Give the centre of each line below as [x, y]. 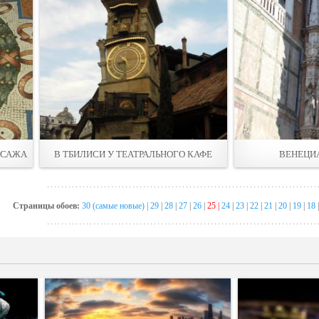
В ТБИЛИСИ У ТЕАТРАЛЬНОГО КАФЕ [134, 154]
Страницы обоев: [47, 206]
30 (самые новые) [113, 206]
